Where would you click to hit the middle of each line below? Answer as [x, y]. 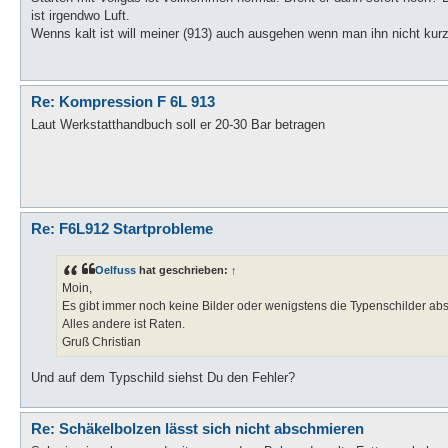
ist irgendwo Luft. [80, 15]
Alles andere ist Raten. [123, 323]
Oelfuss [115, 269]
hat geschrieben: [183, 269]
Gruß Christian [101, 341]
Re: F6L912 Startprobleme [122, 228]
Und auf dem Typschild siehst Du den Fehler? [163, 378]
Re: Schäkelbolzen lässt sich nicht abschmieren [197, 429]
